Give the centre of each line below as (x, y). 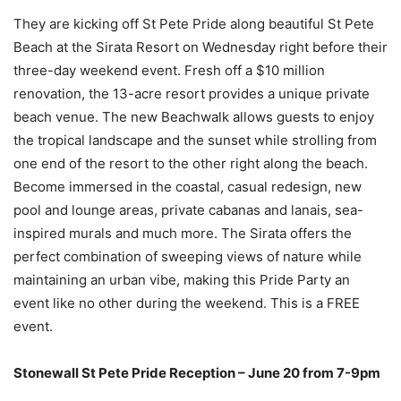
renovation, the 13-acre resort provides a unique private (192, 93)
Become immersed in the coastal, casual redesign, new (188, 186)
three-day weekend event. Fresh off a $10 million (169, 70)
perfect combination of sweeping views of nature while (188, 256)
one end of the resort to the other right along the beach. (191, 163)
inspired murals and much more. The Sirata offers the (183, 233)
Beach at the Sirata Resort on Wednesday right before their (200, 47)
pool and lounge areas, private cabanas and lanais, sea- (188, 209)
